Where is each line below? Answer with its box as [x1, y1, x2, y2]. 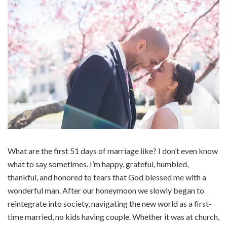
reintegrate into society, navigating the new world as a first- [8, 199, 212, 209]
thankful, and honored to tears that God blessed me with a [8, 172, 206, 182]
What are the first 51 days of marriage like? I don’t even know [8, 146, 218, 156]
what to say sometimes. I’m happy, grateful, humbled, [8, 159, 188, 169]
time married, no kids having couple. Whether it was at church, [8, 212, 219, 222]
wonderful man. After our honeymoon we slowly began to [8, 185, 204, 196]
